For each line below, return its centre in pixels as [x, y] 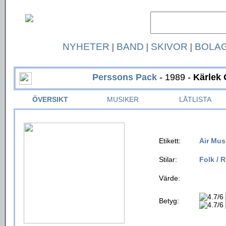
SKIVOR [169, 47]
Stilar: [168, 159]
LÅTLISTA [195, 99]
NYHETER [86, 47]
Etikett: [170, 141]
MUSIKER [123, 99]
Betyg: [169, 201]
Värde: [169, 178]
